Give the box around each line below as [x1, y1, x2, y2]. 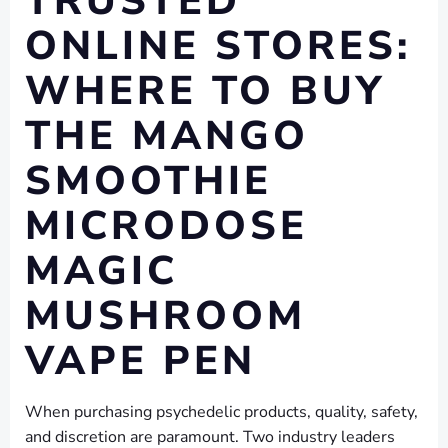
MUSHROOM [25, 289, 306, 344]
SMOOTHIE [25, 154, 272, 209]
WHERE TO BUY [25, 64, 385, 119]
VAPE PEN [25, 334, 256, 389]
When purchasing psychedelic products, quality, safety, [25, 401, 418, 424]
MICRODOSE [25, 199, 308, 254]
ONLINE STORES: [25, 19, 411, 74]
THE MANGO [25, 109, 309, 164]
